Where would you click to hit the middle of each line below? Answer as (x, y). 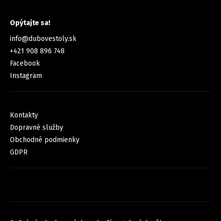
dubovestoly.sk (53, 39)
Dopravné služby (37, 128)
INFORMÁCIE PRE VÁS (51, 99)
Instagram (26, 76)
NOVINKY (28, 209)
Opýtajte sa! (30, 23)
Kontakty (24, 115)
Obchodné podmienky (45, 140)
